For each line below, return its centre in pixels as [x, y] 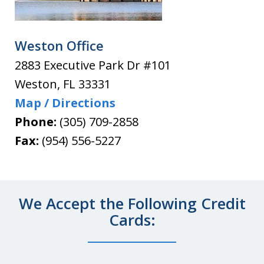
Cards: [132, 220]
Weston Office [59, 45]
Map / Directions [65, 103]
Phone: [37, 121]
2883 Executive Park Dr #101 [93, 65]
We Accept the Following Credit [132, 203]
